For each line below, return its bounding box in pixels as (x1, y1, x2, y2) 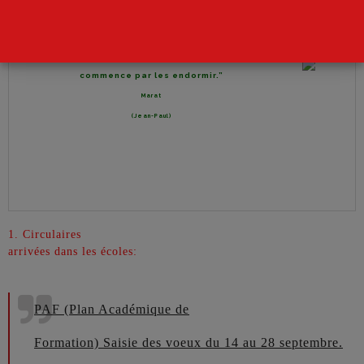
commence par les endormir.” (80, 71, 223, 80)
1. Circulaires (8, 228, 81, 240)
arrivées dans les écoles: (8, 245, 137, 258)
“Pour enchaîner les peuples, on (72, 51, 231, 60)
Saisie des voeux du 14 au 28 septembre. (103, 336, 343, 349)
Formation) (34, 336, 99, 349)
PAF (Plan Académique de (34, 302, 189, 316)
